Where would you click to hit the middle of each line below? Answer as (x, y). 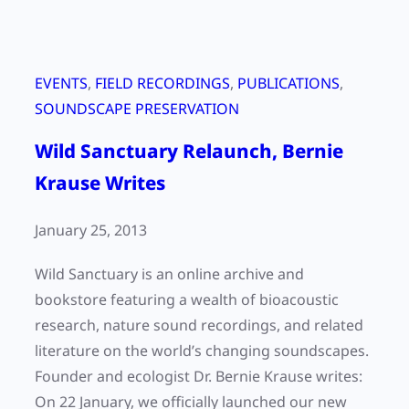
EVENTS (61, 84)
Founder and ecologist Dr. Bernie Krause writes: (199, 377)
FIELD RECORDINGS (163, 84)
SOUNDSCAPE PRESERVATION (137, 109)
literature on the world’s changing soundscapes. (202, 351)
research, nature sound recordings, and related (199, 325)
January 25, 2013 (91, 231)
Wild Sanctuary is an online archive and (169, 274)
